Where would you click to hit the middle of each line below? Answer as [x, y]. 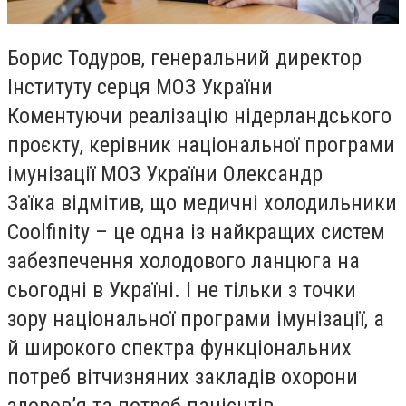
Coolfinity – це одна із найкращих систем [196, 232]
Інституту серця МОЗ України [140, 87]
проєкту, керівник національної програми [201, 145]
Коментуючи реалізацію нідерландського [199, 116]
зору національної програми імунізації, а [196, 319]
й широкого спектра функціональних [179, 348]
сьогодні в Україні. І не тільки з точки [182, 290]
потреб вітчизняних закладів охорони [183, 377]
